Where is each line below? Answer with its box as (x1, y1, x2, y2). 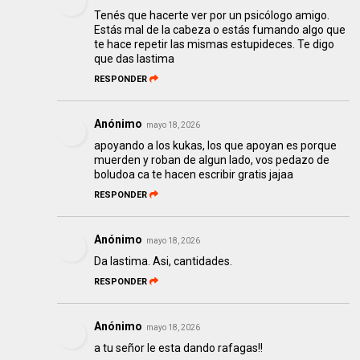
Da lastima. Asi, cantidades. (94, 255, 233, 268)
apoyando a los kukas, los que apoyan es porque (94, 139, 337, 153)
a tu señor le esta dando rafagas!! (94, 342, 264, 355)
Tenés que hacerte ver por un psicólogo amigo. (94, 9, 330, 22)
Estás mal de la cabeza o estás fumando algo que (94, 23, 346, 37)
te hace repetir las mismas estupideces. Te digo (94, 38, 335, 51)
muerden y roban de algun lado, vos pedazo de (94, 153, 330, 167)
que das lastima (94, 52, 175, 66)
